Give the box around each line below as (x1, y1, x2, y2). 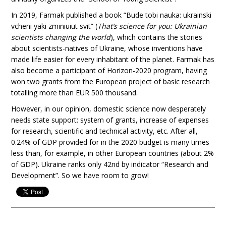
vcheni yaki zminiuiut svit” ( (11, 21, 98, 31)
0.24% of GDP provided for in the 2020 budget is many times (11, 137, 210, 147)
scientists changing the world (11, 32, 111, 42)
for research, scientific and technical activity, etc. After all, (11, 126, 198, 136)
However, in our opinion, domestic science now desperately (11, 104, 206, 114)
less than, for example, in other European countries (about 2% (11, 148, 214, 158)
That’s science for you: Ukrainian (97, 21, 207, 31)
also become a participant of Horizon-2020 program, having (11, 66, 207, 75)
